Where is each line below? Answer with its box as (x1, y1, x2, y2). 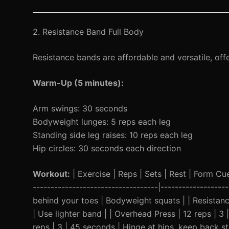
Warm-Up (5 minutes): (33, 78, 124, 88)
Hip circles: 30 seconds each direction (33, 143, 181, 153)
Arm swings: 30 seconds (33, 103, 127, 113)
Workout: (33, 169, 70, 179)
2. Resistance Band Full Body (33, 27, 144, 37)
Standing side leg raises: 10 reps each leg (33, 130, 193, 140)
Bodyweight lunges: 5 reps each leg (33, 117, 171, 127)
